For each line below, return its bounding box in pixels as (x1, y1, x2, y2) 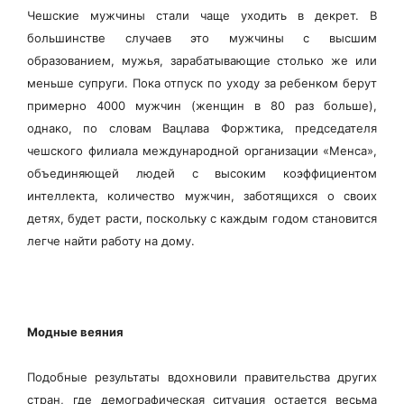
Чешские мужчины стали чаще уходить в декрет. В (27, 7, 377, 23)
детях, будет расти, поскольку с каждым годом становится (27, 210, 377, 225)
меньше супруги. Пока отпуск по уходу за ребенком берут (27, 75, 377, 90)
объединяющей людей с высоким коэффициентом (27, 165, 377, 180)
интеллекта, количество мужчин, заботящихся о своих (27, 188, 377, 203)
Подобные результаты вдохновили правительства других (27, 369, 377, 384)
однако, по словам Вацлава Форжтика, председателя (27, 120, 377, 135)
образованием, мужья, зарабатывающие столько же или (27, 52, 377, 68)
